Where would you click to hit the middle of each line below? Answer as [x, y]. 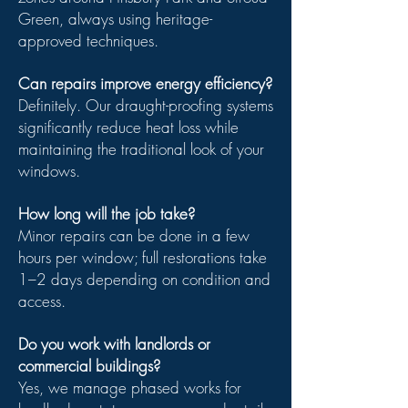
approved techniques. [88, 41]
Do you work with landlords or [114, 344]
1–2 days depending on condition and [144, 279]
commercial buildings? [89, 366]
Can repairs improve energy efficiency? [145, 83]
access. [42, 301]
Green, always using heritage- [115, 19]
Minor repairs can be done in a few [134, 235]
